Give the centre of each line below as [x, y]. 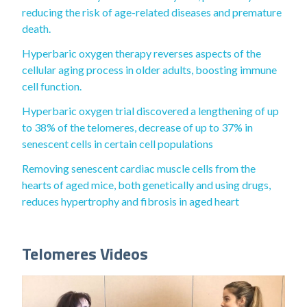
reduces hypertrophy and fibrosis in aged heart [131, 201]
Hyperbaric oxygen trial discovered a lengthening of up [150, 111]
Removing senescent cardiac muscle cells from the [139, 168]
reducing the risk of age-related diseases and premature [152, 12]
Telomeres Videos [85, 254]
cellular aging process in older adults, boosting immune [149, 70]
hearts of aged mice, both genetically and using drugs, [146, 185]
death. [36, 28]
